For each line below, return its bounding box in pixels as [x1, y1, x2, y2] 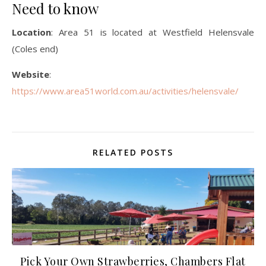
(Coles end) [12, 42, 58, 55]
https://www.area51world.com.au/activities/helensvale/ [12, 84, 239, 97]
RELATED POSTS [93, 146, 173, 158]
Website [12, 68, 49, 80]
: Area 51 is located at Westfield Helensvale [51, 26, 254, 38]
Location [12, 26, 51, 38]
